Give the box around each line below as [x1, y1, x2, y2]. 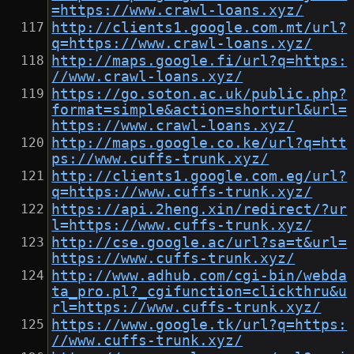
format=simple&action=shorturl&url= [51, 102, 348, 119]
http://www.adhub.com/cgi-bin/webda [51, 268, 348, 284]
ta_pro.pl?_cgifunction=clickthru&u [51, 284, 348, 300]
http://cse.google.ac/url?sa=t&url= [51, 235, 348, 251]
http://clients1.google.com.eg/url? [51, 168, 348, 185]
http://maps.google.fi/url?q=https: [51, 53, 348, 70]
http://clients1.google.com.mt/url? [51, 20, 348, 36]
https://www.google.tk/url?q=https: [51, 317, 348, 333]
